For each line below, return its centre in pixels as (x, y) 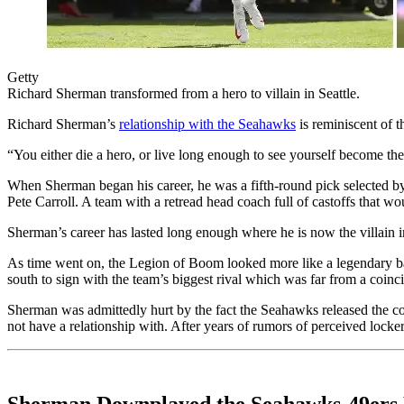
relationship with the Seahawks (207, 124)
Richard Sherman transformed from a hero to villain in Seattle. (184, 93)
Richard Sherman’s (63, 124)
